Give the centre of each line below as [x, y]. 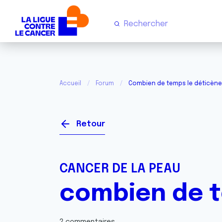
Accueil [70, 84]
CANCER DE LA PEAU [120, 169]
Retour [91, 124]
